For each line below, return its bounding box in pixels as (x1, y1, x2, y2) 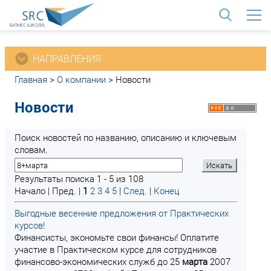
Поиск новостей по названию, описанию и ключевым (15, 131, 237, 143)
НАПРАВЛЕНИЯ (33, 52, 101, 65)
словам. (15, 143, 48, 155)
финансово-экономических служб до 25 (15, 255, 182, 267)
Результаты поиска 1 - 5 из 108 (15, 172, 143, 184)
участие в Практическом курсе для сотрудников (15, 243, 217, 255)
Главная (15, 73, 47, 85)
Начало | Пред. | (15, 184, 83, 197)
